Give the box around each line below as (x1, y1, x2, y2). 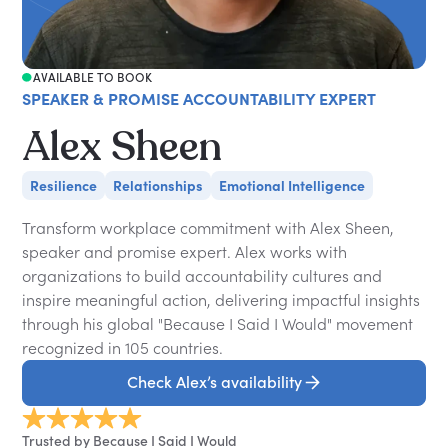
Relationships (113, 176, 204, 194)
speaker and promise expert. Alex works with (22, 241, 348, 262)
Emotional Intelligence (219, 176, 366, 194)
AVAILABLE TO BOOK (32, 69, 152, 85)
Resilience (30, 176, 98, 194)
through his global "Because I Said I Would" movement (22, 313, 414, 334)
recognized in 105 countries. (22, 337, 224, 358)
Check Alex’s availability (126, 372, 302, 393)
